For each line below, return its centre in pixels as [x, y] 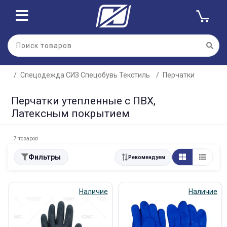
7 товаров [26, 139]
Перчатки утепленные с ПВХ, [83, 101]
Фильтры [45, 157]
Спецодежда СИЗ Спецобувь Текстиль [85, 75]
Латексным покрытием [70, 113]
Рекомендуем [147, 157]
